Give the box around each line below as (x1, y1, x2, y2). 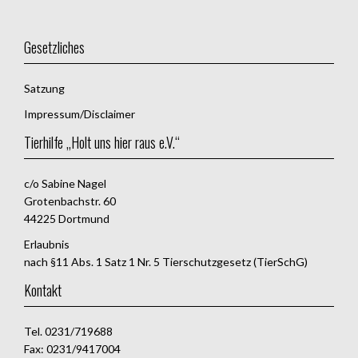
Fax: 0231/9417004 (24, 341, 121, 356)
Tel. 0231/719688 (24, 324, 113, 338)
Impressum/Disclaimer (24, 106, 135, 121)
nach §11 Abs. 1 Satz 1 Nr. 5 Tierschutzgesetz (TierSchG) (24, 254, 308, 268)
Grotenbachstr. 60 (24, 193, 116, 208)
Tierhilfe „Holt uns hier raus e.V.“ (24, 131, 180, 153)
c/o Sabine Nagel (24, 176, 106, 190)
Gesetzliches (24, 36, 85, 58)
